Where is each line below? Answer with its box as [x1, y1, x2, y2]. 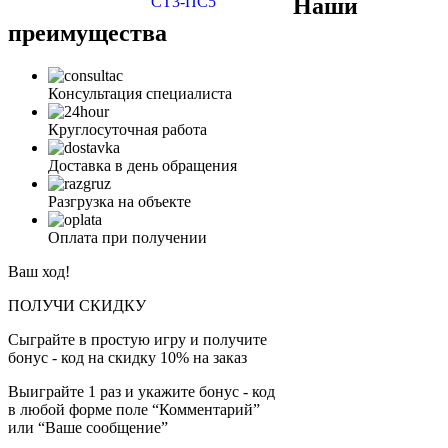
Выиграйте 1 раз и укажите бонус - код [8, 383, 275, 401]
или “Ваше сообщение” [8, 419, 168, 437]
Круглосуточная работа [48, 121, 207, 139]
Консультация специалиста [48, 85, 232, 103]
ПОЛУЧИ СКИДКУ [8, 297, 146, 315]
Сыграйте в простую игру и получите [8, 331, 267, 349]
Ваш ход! [8, 263, 70, 281]
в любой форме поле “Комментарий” [8, 401, 260, 419]
